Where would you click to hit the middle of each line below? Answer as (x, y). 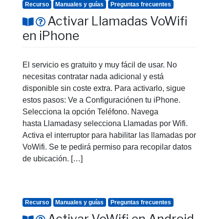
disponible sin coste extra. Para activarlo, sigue (104, 88)
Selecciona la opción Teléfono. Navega (90, 111)
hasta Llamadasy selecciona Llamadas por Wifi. (105, 123)
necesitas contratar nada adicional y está (93, 76)
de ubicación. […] (53, 158)
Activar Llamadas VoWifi (118, 21)
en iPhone (51, 36)
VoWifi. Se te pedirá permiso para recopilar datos (107, 147)
